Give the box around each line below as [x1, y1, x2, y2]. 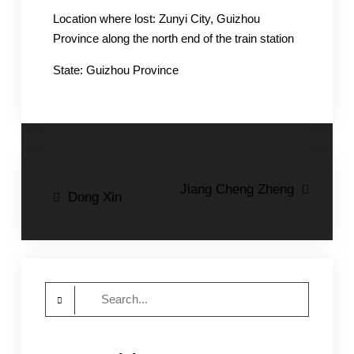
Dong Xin [67, 190, 122, 205]
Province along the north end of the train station [52, 32, 294, 45]
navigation [43, 207, 142, 228]
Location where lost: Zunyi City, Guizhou [52, 12, 260, 25]
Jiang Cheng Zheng [180, 182, 295, 197]
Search [43, 284, 81, 298]
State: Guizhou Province [52, 63, 179, 77]
